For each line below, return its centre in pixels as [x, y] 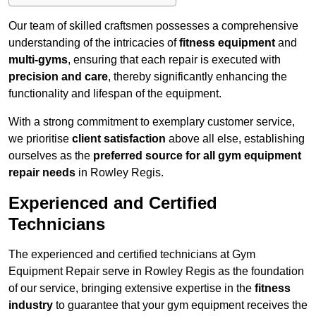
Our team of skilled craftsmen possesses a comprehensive [153, 26]
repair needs [42, 173]
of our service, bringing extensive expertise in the [132, 288]
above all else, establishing [235, 139]
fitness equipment [227, 43]
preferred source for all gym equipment [197, 156]
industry [31, 305]
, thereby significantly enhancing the [197, 77]
